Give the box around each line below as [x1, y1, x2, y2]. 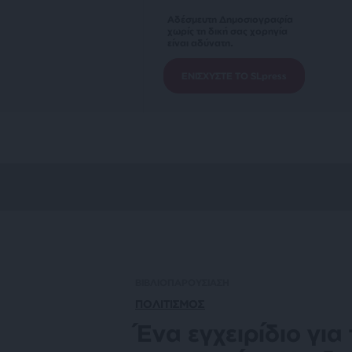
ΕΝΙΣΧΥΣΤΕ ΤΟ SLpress [181, 70, 287, 82]
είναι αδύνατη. [167, 37, 233, 49]
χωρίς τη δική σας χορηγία [167, 25, 288, 37]
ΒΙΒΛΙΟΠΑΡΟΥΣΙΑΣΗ [135, 277, 229, 288]
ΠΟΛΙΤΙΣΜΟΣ [135, 297, 205, 310]
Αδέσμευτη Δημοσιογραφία [167, 13, 293, 25]
